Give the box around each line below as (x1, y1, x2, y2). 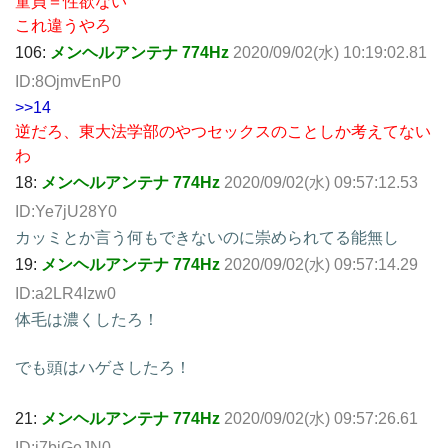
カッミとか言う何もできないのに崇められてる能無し (15, 228, 399, 246)
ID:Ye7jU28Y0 (15, 202, 117, 220)
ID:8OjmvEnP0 (15, 72, 121, 90)
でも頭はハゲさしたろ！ (15, 358, 191, 376)
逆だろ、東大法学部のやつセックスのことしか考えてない (15, 122, 431, 140)
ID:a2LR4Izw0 (15, 284, 116, 302)
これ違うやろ (15, 16, 111, 34)
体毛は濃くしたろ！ (15, 310, 159, 328)
